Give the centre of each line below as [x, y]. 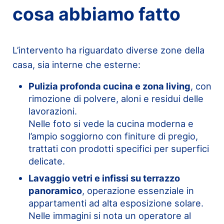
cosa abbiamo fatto [96, 14]
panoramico [55, 191]
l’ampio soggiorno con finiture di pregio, [113, 136]
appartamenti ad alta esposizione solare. [116, 203]
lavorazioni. [52, 111]
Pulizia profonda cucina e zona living [109, 86]
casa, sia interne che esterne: [76, 65]
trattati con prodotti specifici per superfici [118, 149]
